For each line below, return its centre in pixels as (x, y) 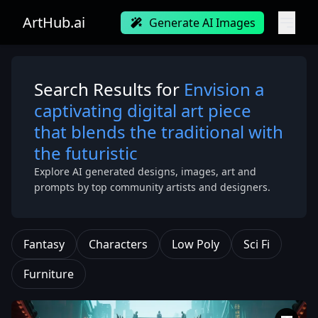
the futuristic (86, 153)
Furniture (49, 274)
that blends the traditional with (159, 132)
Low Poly (196, 244)
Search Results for (109, 89)
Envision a (224, 89)
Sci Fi (257, 244)
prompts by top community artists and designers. (152, 187)
